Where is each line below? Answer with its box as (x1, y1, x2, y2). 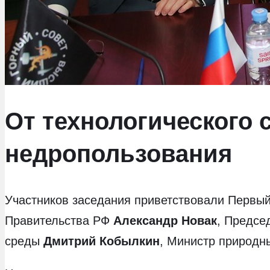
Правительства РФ (5, 214, 113, 227)
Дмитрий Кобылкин (43, 234, 160, 248)
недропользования (5, 140, 232, 167)
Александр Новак (113, 214, 217, 227)
